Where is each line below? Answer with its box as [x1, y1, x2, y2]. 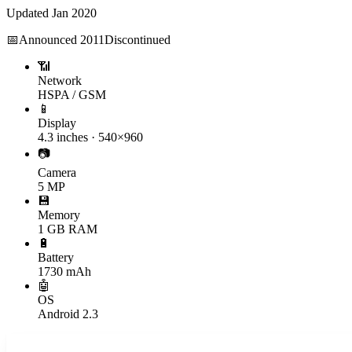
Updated [6, 5, 52, 20]
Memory [38, 207, 80, 222]
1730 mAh [38, 264, 91, 278]
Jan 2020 [52, 5, 97, 20]
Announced [19, 32, 80, 46]
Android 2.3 [38, 306, 98, 321]
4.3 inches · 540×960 [38, 130, 143, 144]
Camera [38, 165, 76, 179]
